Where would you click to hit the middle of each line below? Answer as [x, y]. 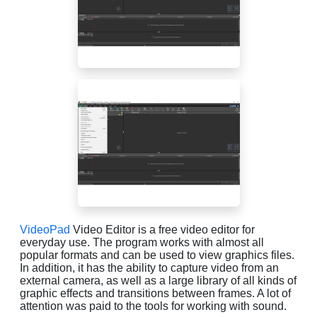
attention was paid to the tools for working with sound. [153, 306]
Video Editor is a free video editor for [162, 229]
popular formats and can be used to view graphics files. [157, 255]
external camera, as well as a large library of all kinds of [158, 280]
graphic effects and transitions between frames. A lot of [155, 293]
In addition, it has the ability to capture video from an [149, 267]
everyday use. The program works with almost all [142, 242]
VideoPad [45, 229]
